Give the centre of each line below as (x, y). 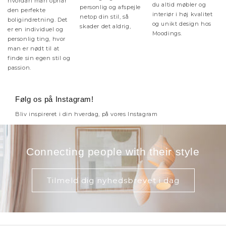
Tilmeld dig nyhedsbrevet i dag (113, 180)
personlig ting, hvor (37, 39)
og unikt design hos (182, 24)
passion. (19, 68)
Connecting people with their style (113, 152)
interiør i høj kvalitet (182, 14)
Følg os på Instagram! (54, 99)
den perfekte (27, 10)
